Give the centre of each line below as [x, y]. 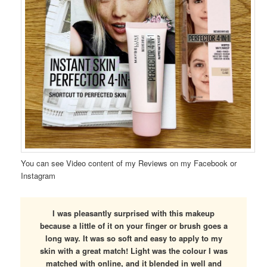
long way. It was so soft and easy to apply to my [133, 238]
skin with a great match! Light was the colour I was [133, 251]
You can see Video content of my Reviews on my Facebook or [128, 163]
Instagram [38, 176]
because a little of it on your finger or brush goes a [133, 226]
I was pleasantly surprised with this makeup [133, 213]
